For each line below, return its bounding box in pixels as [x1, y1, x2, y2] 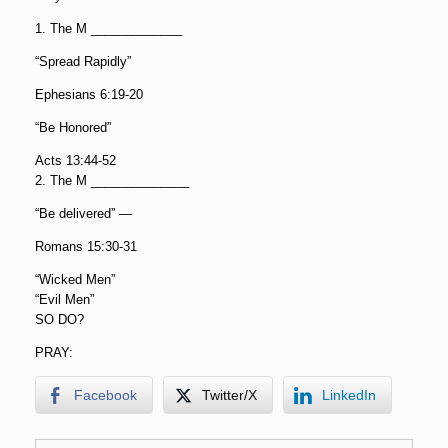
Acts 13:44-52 [35, 153, 116, 168]
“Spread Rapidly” [35, 54, 131, 69]
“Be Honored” [35, 120, 111, 135]
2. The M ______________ [35, 173, 189, 188]
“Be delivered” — [35, 206, 132, 221]
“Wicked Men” [35, 272, 115, 287]
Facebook [74, 387, 137, 403]
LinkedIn [322, 387, 376, 403]
